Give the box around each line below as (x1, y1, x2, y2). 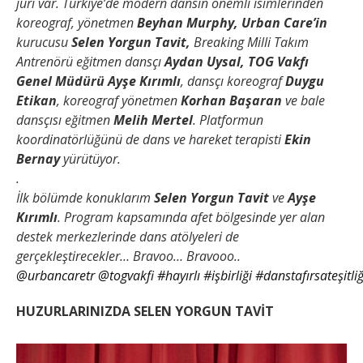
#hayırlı (157, 267, 200, 285)
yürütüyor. (60, 150, 121, 169)
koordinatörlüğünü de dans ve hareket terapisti (16, 130, 284, 149)
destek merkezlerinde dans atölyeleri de (16, 228, 239, 246)
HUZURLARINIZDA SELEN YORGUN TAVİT (16, 302, 274, 321)
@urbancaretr (16, 267, 95, 285)
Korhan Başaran (181, 92, 282, 110)
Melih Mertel (113, 111, 193, 130)
